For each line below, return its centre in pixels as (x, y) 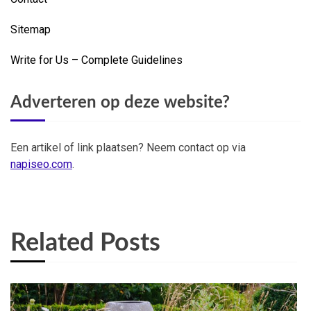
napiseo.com (41, 165)
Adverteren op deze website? (120, 103)
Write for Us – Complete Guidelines (96, 60)
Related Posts (85, 243)
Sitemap (31, 30)
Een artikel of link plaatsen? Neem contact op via (128, 148)
